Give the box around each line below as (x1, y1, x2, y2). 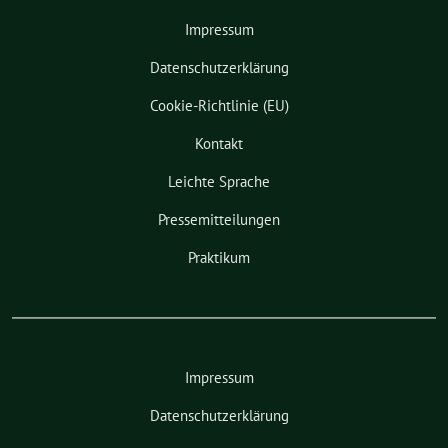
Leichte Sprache (168, 171, 270, 191)
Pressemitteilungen (158, 209, 280, 229)
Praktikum (188, 247, 250, 267)
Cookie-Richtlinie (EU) (149, 95, 289, 115)
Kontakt (195, 133, 243, 153)
